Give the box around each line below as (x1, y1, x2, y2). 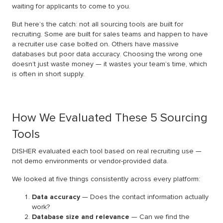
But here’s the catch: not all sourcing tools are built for (12, 20, 183, 29)
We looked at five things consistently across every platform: (12, 175, 200, 184)
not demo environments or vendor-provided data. (12, 157, 168, 166)
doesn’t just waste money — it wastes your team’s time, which (12, 60, 207, 69)
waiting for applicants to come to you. (12, 2, 130, 11)
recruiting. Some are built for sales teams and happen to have (12, 30, 208, 39)
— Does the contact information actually (80, 193, 209, 202)
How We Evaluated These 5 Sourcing (12, 111, 208, 125)
